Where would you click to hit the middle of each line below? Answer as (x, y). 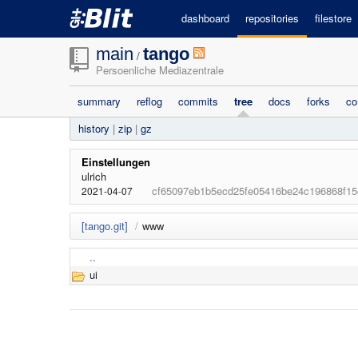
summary (99, 101)
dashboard (205, 18)
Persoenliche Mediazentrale (160, 70)
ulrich (94, 176)
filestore (333, 18)
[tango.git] (105, 226)
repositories (272, 18)
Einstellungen (116, 162)
